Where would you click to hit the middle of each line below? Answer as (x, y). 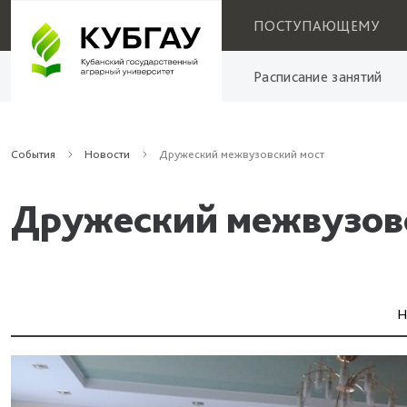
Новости (107, 154)
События (33, 154)
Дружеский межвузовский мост (242, 154)
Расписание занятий (318, 76)
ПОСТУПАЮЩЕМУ (317, 25)
